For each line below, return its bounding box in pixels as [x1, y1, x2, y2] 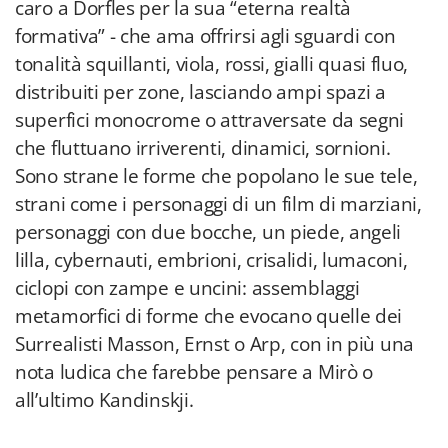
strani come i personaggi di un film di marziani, [15, 191, 422, 217]
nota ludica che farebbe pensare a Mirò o [15, 359, 374, 385]
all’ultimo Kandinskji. [15, 387, 194, 413]
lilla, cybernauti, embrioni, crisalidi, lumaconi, [15, 247, 408, 273]
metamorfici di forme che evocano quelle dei [15, 303, 403, 329]
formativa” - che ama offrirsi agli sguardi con [15, 23, 396, 49]
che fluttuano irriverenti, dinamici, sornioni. [15, 135, 391, 161]
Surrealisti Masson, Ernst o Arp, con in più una [15, 331, 414, 357]
